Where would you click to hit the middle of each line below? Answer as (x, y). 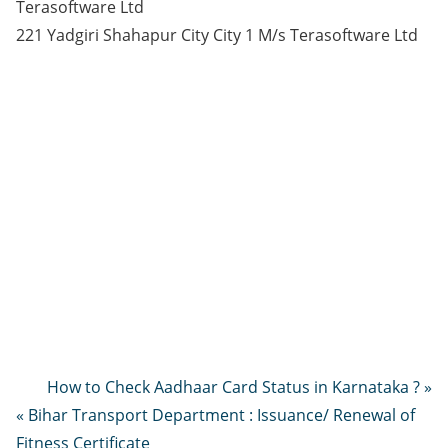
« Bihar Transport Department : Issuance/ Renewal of (215, 415)
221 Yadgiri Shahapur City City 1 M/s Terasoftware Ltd (217, 35)
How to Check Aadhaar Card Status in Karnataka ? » (239, 387)
